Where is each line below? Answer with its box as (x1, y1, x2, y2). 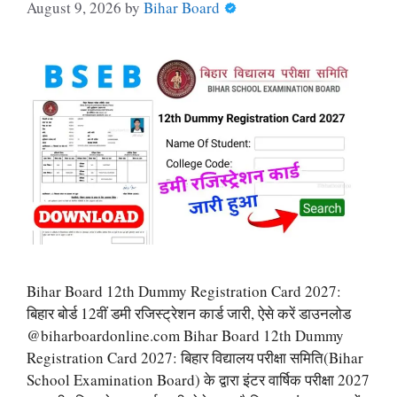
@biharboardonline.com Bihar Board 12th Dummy (27, 324, 344, 346)
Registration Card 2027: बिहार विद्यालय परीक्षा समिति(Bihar (27, 346, 363, 368)
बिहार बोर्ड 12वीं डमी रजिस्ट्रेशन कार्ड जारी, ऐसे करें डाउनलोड (27, 302, 351, 323)
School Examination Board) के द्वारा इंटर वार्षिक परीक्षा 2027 (27, 369, 370, 390)
